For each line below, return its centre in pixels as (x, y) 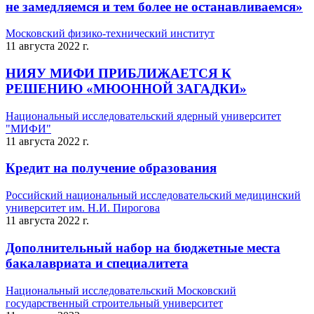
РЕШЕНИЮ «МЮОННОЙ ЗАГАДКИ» (126, 89)
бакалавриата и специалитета (97, 263)
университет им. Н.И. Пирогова (83, 208)
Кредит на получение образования (111, 168)
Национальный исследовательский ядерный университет (143, 116)
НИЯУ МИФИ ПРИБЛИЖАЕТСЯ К (118, 74)
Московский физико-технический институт (110, 34)
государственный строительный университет (114, 303)
